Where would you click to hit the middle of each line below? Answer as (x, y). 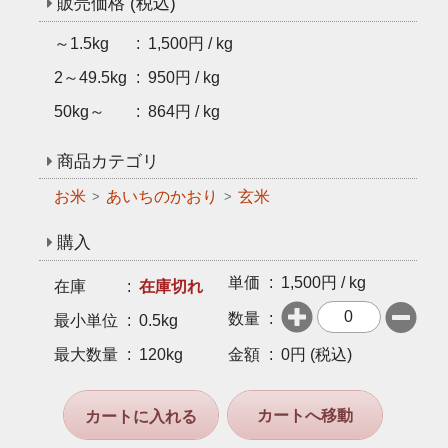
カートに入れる (140, 416)
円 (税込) (320, 354)
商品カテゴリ (108, 161)
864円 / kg (183, 111)
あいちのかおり (161, 196)
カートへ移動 (304, 415)
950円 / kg (183, 77)
